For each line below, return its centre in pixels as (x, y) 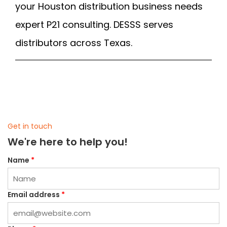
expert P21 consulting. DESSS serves (94, 25)
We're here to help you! (68, 142)
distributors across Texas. (74, 43)
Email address (34, 195)
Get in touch (30, 126)
